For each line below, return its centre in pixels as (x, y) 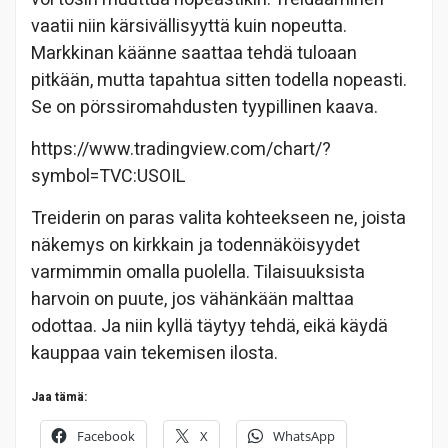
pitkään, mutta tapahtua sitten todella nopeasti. (219, 80)
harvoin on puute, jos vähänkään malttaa (192, 299)
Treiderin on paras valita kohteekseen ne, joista (218, 218)
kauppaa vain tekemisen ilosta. (154, 353)
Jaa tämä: (59, 396)
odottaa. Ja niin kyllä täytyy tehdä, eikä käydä (209, 326)
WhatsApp (304, 435)
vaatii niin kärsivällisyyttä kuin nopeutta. (189, 26)
